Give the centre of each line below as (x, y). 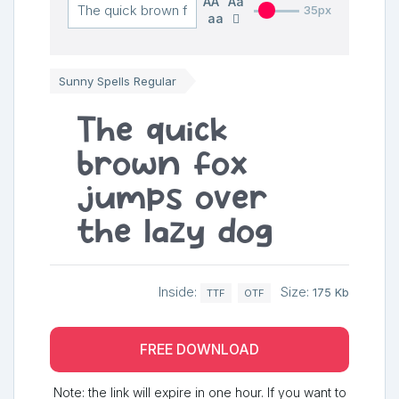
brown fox (163, 161)
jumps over (172, 195)
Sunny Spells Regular (118, 81)
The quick (152, 127)
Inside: (179, 292)
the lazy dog (175, 229)
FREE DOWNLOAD (199, 350)
